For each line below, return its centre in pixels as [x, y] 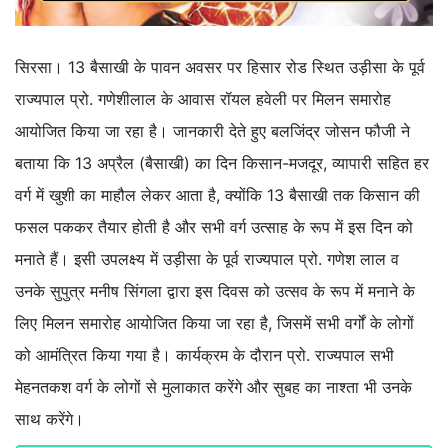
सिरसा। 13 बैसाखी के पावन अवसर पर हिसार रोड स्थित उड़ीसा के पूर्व [220, 67]
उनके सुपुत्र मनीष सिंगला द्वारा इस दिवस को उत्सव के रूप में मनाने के [215, 291]
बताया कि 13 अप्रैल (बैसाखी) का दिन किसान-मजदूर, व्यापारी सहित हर [222, 163]
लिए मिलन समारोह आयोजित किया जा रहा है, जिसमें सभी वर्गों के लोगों [214, 323]
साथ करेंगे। [49, 419]
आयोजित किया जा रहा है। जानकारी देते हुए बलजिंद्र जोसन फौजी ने [212, 131]
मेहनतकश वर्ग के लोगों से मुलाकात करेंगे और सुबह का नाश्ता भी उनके [213, 387]
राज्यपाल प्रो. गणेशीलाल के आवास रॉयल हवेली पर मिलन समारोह [203, 99]
